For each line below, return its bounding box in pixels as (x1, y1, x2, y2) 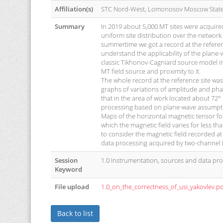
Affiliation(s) (55, 4, 93, 13)
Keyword (55, 165, 82, 174)
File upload (55, 182, 89, 191)
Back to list (57, 209, 93, 218)
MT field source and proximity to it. (101, 67, 201, 76)
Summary (55, 22, 85, 31)
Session (55, 156, 78, 165)
